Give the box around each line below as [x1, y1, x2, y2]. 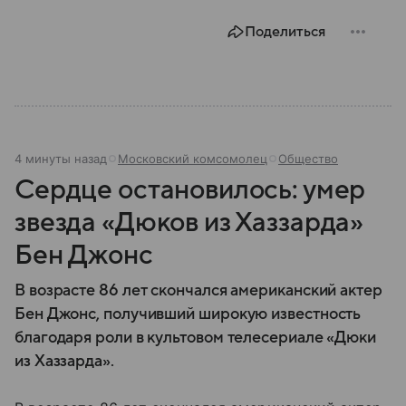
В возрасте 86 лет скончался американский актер [14, 282, 382, 299]
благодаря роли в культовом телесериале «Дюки [14, 329, 377, 346]
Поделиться [245, 24, 325, 40]
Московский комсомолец [118, 151, 267, 166]
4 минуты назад [14, 151, 107, 166]
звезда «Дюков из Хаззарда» [14, 208, 364, 237]
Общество [278, 151, 338, 166]
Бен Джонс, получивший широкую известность [14, 305, 362, 323]
